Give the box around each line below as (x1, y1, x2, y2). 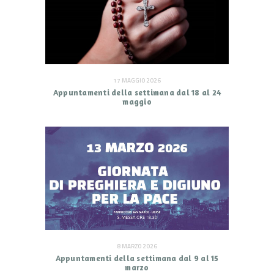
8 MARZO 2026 (117, 241, 157, 251)
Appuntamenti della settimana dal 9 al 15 (55, 253, 219, 263)
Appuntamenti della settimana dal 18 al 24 (53, 87, 221, 97)
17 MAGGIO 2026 (113, 76, 161, 86)
